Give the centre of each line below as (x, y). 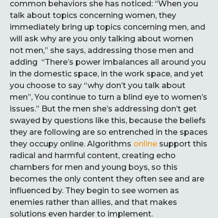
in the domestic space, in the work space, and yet (107, 74)
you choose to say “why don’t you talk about (98, 85)
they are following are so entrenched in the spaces (109, 132)
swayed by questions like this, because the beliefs (108, 120)
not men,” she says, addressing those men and (102, 50)
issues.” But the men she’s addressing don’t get (103, 109)
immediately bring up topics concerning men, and (108, 27)
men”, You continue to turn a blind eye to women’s (109, 97)
